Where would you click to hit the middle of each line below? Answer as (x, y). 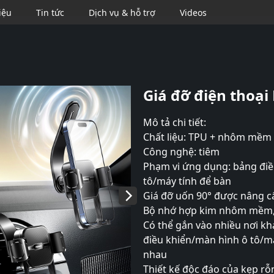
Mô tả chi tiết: (175, 122)
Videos (193, 12)
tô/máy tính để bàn (187, 181)
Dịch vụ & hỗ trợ (122, 12)
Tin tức (50, 12)
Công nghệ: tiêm (181, 152)
